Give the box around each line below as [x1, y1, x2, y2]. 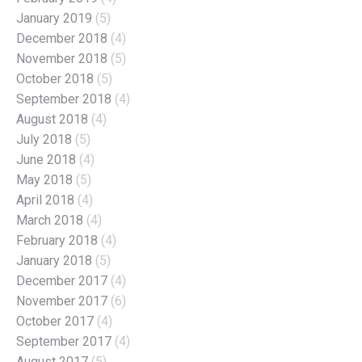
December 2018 [16, 30, 107, 46]
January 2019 [16, 10, 92, 26]
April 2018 [16, 192, 74, 208]
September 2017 [16, 333, 112, 349]
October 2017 [16, 313, 94, 329]
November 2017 [16, 293, 107, 309]
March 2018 [16, 212, 83, 228]
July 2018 [16, 131, 72, 147]
